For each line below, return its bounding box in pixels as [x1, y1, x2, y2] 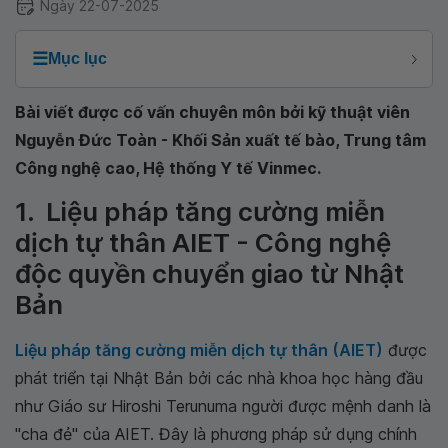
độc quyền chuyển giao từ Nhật [15, 258, 404, 289]
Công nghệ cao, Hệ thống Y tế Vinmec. [15, 158, 321, 178]
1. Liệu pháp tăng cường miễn [15, 196, 385, 227]
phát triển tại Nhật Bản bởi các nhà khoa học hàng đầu [15, 368, 423, 388]
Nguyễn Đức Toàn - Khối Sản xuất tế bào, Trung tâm [15, 130, 426, 150]
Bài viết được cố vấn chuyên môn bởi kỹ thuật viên [15, 102, 410, 122]
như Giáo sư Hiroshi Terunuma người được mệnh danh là [15, 396, 431, 416]
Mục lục [48, 50, 107, 67]
